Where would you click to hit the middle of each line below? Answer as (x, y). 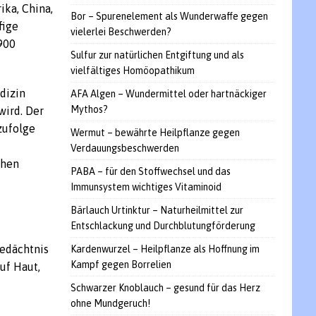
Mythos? (89, 109)
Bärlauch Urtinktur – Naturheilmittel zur (157, 210)
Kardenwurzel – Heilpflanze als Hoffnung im (165, 249)
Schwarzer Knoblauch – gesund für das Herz (165, 287)
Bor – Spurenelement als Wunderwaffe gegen (169, 16)
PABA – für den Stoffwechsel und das (150, 171)
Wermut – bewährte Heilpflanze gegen (155, 132)
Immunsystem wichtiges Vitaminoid (146, 187)
